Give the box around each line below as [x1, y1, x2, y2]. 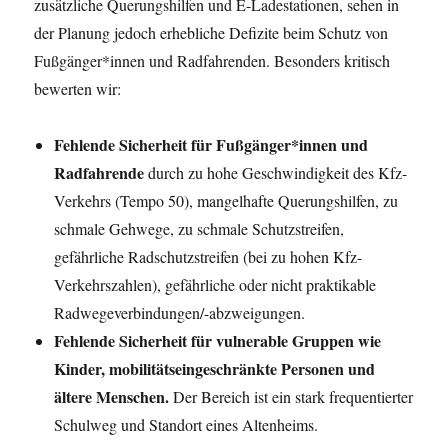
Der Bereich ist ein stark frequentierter [173, 385, 414, 407]
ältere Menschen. [54, 384, 174, 408]
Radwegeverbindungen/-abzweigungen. [54, 301, 306, 323]
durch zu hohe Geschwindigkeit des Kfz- [148, 161, 408, 183]
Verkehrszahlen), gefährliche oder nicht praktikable [54, 273, 377, 295]
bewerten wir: [34, 77, 122, 99]
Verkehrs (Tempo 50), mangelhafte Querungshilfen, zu [54, 189, 399, 211]
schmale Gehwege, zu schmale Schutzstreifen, [54, 217, 345, 239]
